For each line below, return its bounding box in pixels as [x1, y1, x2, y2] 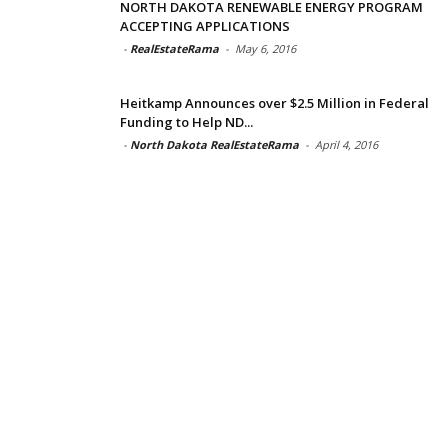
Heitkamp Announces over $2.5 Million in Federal [120, 93, 429, 112]
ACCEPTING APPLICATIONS [120, 16, 290, 35]
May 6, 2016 [235, 40, 296, 56]
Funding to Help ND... [120, 112, 253, 131]
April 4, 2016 [315, 136, 378, 152]
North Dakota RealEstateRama [130, 136, 299, 152]
